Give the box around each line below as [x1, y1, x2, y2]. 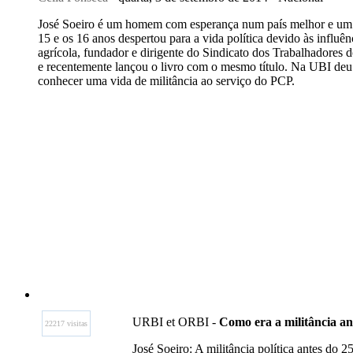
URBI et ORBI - [132, 315, 216, 329]
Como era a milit [216, 315, 308, 329]
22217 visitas [45, 319, 87, 328]
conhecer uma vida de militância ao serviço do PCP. [38, 74, 295, 87]
